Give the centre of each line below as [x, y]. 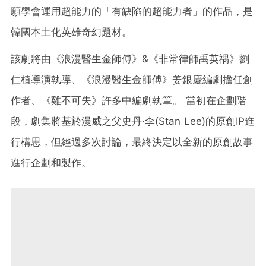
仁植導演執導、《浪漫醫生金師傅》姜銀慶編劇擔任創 [132, 80]
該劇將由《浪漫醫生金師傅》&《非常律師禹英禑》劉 [130, 59]
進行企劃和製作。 [51, 163]
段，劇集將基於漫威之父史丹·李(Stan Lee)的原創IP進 [133, 121]
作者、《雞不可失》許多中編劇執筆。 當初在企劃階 [129, 101]
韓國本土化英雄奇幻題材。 [71, 32]
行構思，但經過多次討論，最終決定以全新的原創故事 [132, 142]
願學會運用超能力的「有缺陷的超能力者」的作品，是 [132, 12]
